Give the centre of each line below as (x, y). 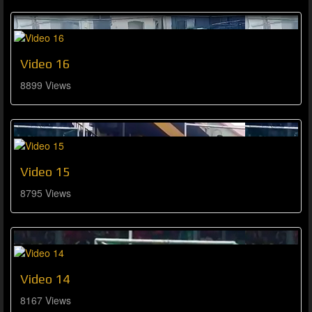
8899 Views (46, 85)
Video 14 (45, 279)
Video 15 (45, 171)
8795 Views (46, 193)
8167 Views (46, 301)
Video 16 (45, 64)
